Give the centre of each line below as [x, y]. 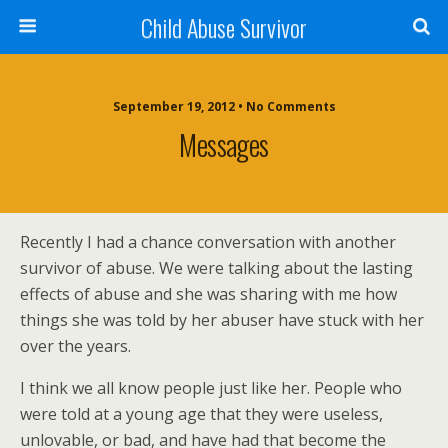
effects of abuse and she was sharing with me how [208, 294]
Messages [224, 144]
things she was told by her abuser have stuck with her [222, 320]
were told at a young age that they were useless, [201, 414]
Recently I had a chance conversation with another [208, 242]
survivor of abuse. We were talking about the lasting [216, 268]
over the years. [75, 346]
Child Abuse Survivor [224, 27]
